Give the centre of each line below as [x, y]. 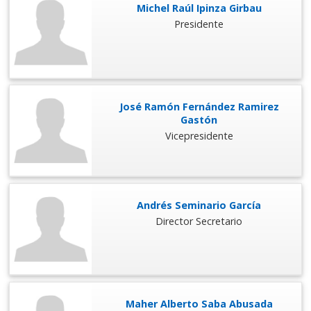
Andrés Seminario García [199, 205]
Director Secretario [199, 221]
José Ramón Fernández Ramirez [199, 106]
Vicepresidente [199, 136]
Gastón [199, 119]
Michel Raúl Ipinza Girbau [199, 8]
